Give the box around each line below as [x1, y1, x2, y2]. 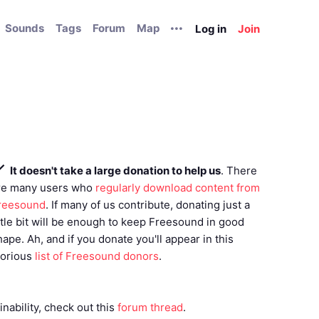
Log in [195, 21, 226, 36]
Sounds [5, 21, 44, 35]
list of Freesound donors [35, 249, 159, 263]
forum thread [117, 300, 183, 314]
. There [221, 164, 257, 177]
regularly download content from [95, 181, 260, 194]
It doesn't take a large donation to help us [10, 164, 221, 177]
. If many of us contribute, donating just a [46, 198, 250, 211]
